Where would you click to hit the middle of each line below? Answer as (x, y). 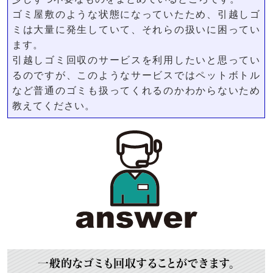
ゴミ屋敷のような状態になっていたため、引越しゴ (136, 14)
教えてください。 (54, 106)
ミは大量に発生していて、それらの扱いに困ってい (136, 30)
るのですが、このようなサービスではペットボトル (136, 75)
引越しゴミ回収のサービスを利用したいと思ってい (136, 60)
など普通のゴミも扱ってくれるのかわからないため (136, 90)
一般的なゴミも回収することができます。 (136, 263)
